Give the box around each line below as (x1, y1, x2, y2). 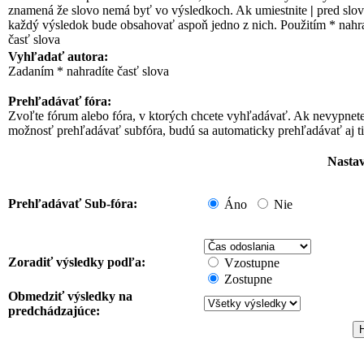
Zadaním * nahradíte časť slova (8, 64, 169, 78)
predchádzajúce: (8, 304, 100, 318)
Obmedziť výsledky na (8, 289, 132, 303)
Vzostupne (224, 256, 279, 270)
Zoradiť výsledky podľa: (8, 255, 145, 269)
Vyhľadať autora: (8, 50, 108, 63)
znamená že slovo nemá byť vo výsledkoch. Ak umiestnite (8, 3, 310, 17)
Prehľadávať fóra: (8, 94, 111, 108)
